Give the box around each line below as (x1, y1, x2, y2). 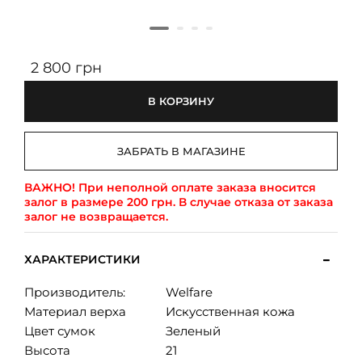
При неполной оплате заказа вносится (75, 180, 316, 196)
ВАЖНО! (24, 180, 75, 196)
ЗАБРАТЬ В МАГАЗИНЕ (116, 145, 246, 158)
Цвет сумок (24, 323, 95, 339)
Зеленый (166, 323, 221, 339)
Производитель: (24, 284, 125, 301)
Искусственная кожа (166, 304, 295, 320)
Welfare (166, 284, 213, 301)
